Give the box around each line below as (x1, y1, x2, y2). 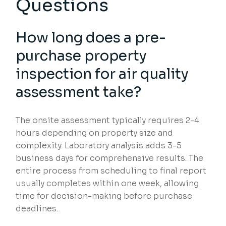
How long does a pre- (16, 29, 166, 47)
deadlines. (16, 203, 59, 214)
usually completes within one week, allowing (16, 178, 199, 189)
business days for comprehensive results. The (16, 153, 204, 164)
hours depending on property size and (16, 128, 174, 139)
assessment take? (16, 83, 142, 101)
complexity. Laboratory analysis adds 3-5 (16, 140, 182, 151)
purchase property (16, 47, 147, 65)
